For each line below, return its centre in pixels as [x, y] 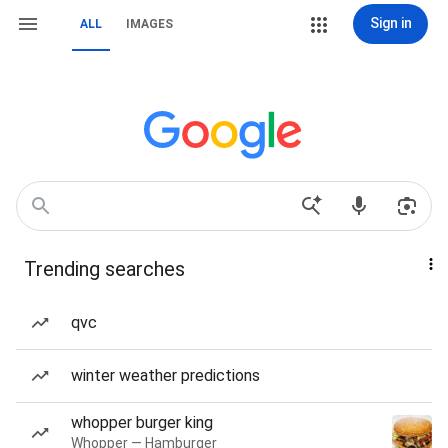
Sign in [390, 23]
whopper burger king [142, 422]
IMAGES [149, 24]
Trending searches [104, 269]
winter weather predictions [165, 375]
